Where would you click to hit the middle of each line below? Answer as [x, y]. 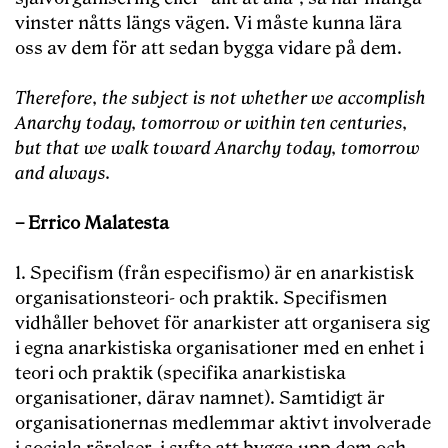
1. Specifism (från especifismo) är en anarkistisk [214, 274]
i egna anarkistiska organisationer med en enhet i [219, 349]
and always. [63, 174]
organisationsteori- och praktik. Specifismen [201, 299]
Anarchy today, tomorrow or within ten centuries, [211, 124]
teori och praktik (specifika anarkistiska [180, 374]
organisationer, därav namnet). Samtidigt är [200, 399]
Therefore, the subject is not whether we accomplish [220, 99]
